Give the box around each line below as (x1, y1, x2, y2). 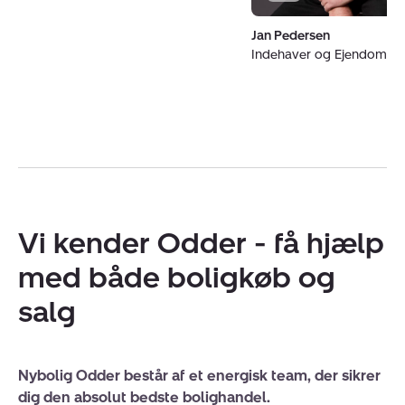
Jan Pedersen (251, 28, 330, 43)
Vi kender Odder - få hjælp (18, 226, 384, 260)
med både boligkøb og (18, 260, 335, 295)
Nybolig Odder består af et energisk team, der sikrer (18, 367, 381, 384)
